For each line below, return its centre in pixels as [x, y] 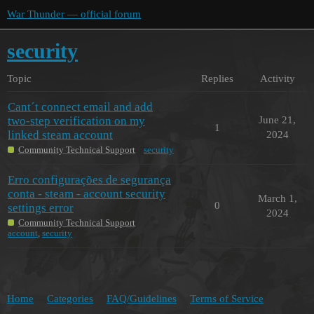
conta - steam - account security [87, 193]
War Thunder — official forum [74, 14]
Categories [70, 299]
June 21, [277, 120]
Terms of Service [227, 299]
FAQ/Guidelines [142, 299]
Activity [277, 78]
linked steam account [60, 135]
